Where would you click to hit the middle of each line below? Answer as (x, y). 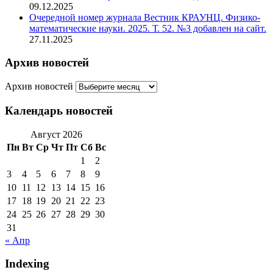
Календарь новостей (59, 110)
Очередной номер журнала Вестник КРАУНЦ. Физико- (145, 17)
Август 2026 (56, 134)
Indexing (27, 264)
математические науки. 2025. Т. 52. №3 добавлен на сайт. (148, 28)
